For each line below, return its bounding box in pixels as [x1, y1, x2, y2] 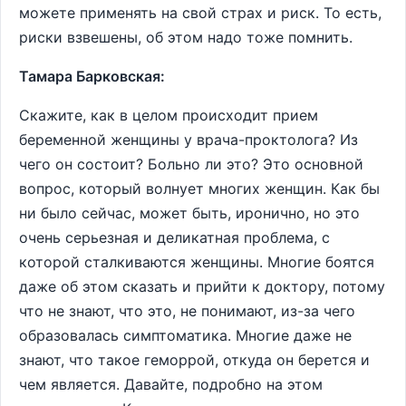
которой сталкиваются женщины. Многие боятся [19, 253, 374, 271]
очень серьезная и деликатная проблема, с [19, 228, 330, 246]
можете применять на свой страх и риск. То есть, [19, 4, 382, 22]
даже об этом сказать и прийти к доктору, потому [19, 277, 385, 295]
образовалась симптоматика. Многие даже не [19, 326, 352, 344]
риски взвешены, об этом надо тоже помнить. [19, 28, 353, 46]
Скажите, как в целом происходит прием [19, 106, 318, 124]
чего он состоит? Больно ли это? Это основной [19, 155, 363, 173]
